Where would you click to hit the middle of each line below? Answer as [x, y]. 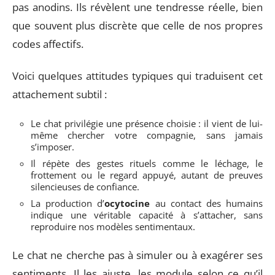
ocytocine [127, 203]
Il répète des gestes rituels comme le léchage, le [147, 163]
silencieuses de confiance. [85, 186]
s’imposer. [52, 146]
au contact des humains [207, 203]
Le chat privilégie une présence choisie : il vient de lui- [147, 123]
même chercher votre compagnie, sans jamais [147, 135]
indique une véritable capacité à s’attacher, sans [147, 215]
